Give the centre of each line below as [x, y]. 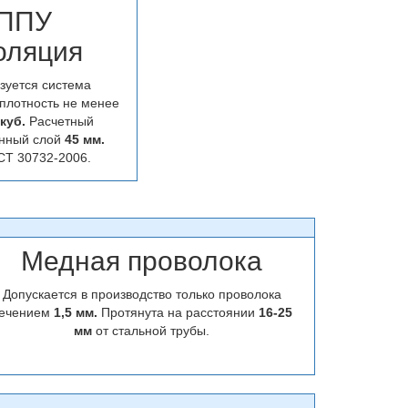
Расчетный [61, 121]
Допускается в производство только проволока [142, 294]
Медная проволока [142, 261]
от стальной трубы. [153, 331]
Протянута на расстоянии [178, 312]
